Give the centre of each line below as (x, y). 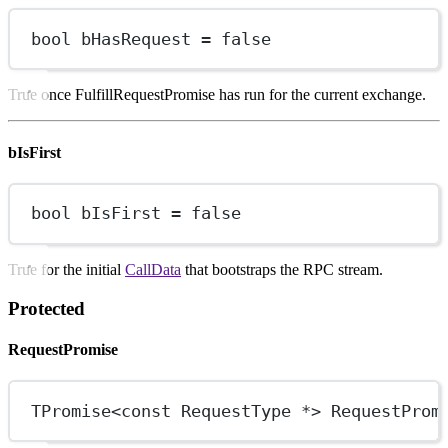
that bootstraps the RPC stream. (282, 269)
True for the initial (66, 269)
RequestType (236, 410)
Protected (46, 308)
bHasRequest (136, 38)
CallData (153, 269)
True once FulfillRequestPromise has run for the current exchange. (217, 95)
